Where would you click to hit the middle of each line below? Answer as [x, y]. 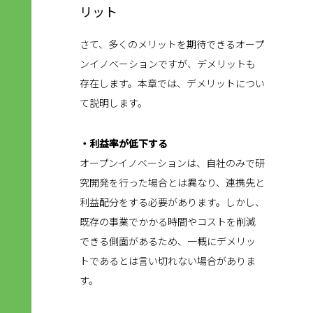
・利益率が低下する [124, 144]
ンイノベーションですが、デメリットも [168, 64]
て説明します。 [114, 103]
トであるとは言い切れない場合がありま [168, 261]
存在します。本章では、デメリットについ [172, 83]
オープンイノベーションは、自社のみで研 [172, 163]
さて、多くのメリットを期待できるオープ [172, 44]
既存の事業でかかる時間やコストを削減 [168, 222]
